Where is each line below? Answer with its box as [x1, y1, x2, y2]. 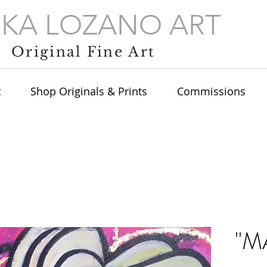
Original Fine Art [11, 44, 156, 61]
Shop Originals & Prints [30, 84, 147, 99]
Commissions [177, 84, 246, 99]
